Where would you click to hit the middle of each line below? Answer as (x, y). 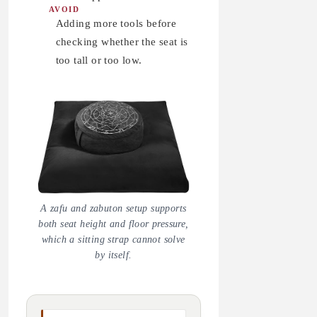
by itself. (114, 255)
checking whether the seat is (122, 42)
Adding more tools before (116, 24)
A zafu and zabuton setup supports (114, 208)
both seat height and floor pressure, (114, 224)
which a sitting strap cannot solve (114, 239)
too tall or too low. (99, 60)
